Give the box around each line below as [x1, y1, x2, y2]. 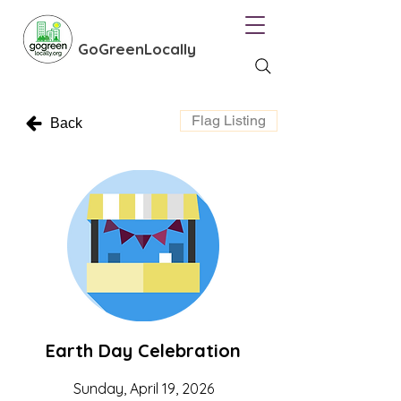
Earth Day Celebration [46, 339, 241, 362]
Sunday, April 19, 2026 [73, 380, 214, 397]
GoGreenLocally [78, 39, 196, 58]
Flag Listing [192, 112, 266, 129]
